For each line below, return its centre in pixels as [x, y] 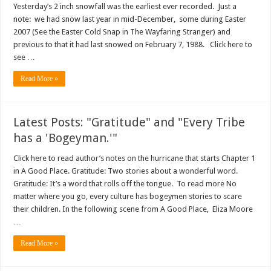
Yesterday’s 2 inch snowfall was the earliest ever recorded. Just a [125, 6]
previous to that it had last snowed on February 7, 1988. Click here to [133, 44]
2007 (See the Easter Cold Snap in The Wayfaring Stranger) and [122, 32]
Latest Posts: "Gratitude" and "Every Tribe [129, 122]
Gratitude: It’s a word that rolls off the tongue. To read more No [125, 184]
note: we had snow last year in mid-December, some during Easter [130, 19]
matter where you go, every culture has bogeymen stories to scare [128, 196]
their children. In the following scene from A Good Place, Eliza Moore [133, 209]
